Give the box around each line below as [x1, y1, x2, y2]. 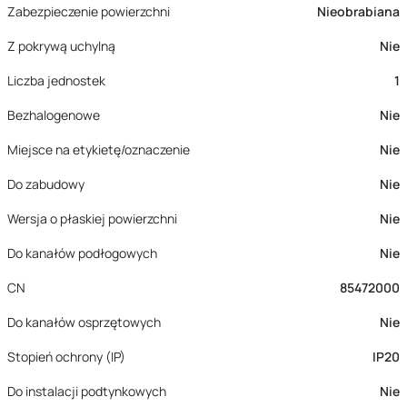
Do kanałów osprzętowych [7, 313, 161, 331]
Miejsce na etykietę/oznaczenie [7, 141, 190, 158]
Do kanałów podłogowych [7, 244, 157, 262]
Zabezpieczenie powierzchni [7, 3, 170, 20]
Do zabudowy [7, 175, 84, 193]
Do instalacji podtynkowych [7, 382, 166, 400]
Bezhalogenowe [7, 106, 100, 124]
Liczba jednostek [7, 72, 105, 89]
